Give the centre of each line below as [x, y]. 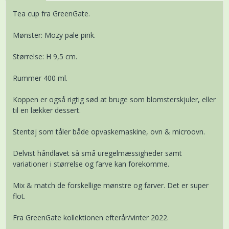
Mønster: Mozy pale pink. [54, 35]
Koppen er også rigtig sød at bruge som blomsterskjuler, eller [114, 100]
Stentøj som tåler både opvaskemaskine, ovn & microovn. [109, 132]
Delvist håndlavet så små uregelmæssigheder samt [97, 153]
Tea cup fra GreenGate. [51, 14]
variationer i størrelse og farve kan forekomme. [91, 164]
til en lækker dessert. [47, 110]
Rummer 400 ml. [40, 78]
